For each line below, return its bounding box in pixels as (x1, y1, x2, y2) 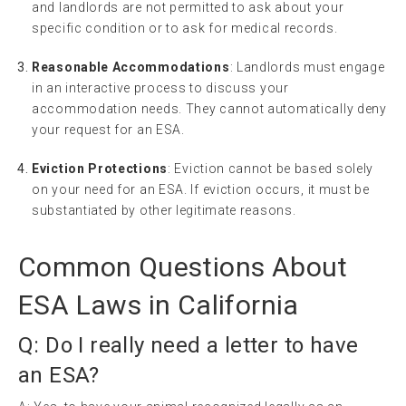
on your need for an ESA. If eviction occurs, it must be (32, 181, 370, 197)
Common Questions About (18, 250, 348, 283)
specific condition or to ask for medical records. (32, 20, 338, 35)
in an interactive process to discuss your (32, 80, 289, 95)
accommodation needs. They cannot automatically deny (32, 101, 387, 116)
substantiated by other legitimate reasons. (32, 202, 296, 217)
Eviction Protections (32, 160, 168, 176)
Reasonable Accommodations (32, 59, 230, 74)
